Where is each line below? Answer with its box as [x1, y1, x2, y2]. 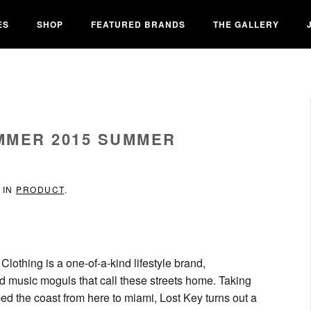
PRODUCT [16, 183, 65, 195]
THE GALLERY [213, 17, 279, 31]
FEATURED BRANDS [91, 17, 185, 31]
